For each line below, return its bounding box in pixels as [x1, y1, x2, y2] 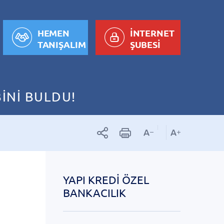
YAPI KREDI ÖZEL [63, 173, 149, 186]
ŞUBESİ [129, 38, 161, 50]
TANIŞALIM [37, 38, 86, 50]
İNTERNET [129, 26, 174, 38]
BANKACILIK [63, 186, 126, 199]
